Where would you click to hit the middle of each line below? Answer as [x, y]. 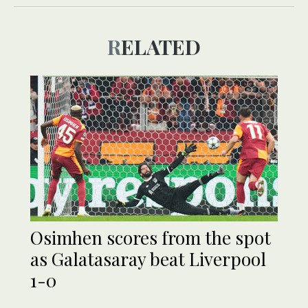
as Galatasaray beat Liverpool [148, 259]
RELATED [161, 47]
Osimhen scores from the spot [151, 238]
